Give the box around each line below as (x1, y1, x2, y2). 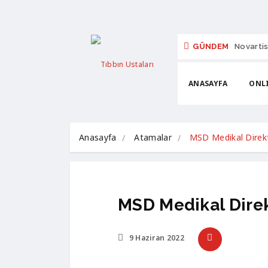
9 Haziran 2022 (127, 232, 184, 243)
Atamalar (134, 131, 172, 143)
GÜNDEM (193, 41, 229, 51)
